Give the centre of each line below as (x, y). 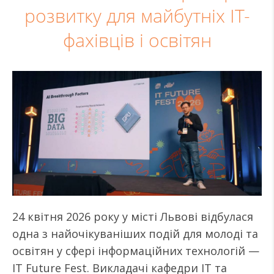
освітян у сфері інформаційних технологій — (136, 251)
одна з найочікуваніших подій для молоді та (135, 234)
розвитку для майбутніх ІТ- (137, 16)
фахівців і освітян (137, 40)
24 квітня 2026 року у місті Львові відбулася (133, 217)
